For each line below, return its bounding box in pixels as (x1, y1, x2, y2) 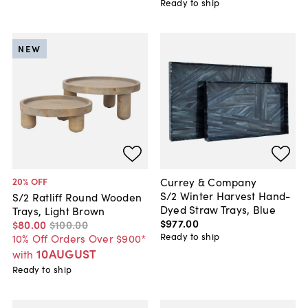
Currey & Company (159, 174, 257, 190)
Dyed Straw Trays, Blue (159, 201, 276, 217)
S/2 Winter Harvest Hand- (159, 188, 291, 203)
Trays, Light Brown (12, 202, 105, 218)
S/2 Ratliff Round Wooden (12, 188, 142, 204)
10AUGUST (36, 244, 97, 262)
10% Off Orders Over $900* (12, 230, 146, 245)
